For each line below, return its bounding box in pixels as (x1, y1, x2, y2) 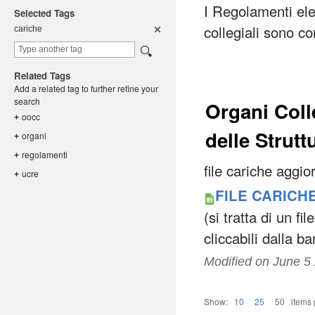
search (14, 95, 40, 107)
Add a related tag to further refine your (14, 82, 158, 94)
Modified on (204, 254, 273, 269)
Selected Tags (14, 6, 75, 20)
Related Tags (14, 69, 70, 82)
